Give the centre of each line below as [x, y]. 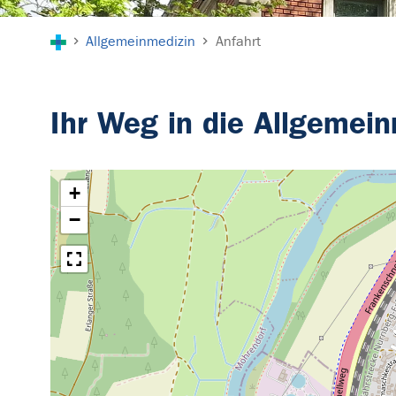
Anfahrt [238, 42]
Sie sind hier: [95, 27]
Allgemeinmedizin [141, 42]
